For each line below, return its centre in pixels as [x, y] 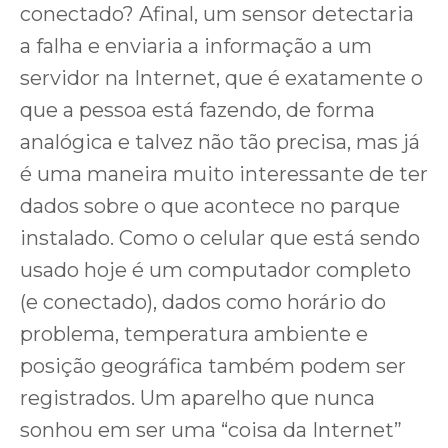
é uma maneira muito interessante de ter [224, 174]
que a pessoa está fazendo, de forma [197, 110]
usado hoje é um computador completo [215, 270]
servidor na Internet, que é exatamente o [221, 78]
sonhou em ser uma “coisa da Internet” [211, 430]
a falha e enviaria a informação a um [196, 46]
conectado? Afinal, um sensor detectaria [217, 14]
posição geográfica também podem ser [213, 366]
